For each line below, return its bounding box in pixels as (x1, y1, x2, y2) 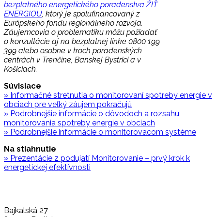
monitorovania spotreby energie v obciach (4, 118, 155, 128)
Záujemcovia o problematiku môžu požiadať (4, 28, 157, 37)
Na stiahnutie (4, 144, 56, 154)
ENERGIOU (4, 9, 42, 19)
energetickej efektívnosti (4, 163, 91, 172)
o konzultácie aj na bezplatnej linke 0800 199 (4, 37, 160, 46)
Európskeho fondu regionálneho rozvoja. (4, 18, 143, 28)
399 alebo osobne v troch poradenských (4, 46, 142, 56)
